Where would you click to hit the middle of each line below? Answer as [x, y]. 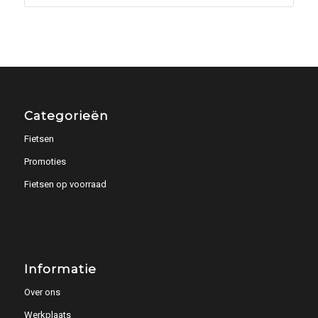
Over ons [42, 292]
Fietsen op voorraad [65, 184]
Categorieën [66, 115]
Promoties [45, 161]
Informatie [60, 269]
